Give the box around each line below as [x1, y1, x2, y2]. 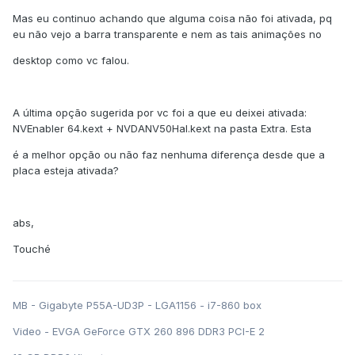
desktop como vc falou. [13, 54, 129, 67]
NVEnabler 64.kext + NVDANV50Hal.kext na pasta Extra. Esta [13, 122, 311, 136]
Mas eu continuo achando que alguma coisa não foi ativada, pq [13, 12, 332, 25]
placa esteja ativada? [13, 164, 119, 177]
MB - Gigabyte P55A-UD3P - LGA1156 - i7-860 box [13, 299, 261, 312]
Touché [13, 242, 51, 256]
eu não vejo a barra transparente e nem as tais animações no [13, 28, 322, 41]
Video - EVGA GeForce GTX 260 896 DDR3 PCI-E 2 [13, 325, 265, 338]
